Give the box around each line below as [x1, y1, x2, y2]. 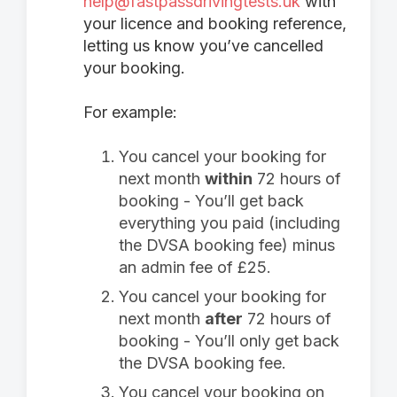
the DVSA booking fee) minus [119, 236, 335, 254]
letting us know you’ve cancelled [83, 36, 323, 55]
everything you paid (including [119, 214, 340, 232]
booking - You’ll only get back [119, 331, 339, 350]
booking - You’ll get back [119, 191, 304, 210]
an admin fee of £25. [119, 258, 271, 276]
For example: [83, 103, 177, 121]
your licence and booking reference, [83, 14, 346, 33]
